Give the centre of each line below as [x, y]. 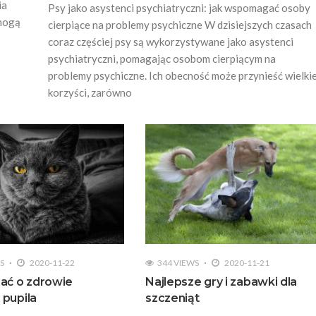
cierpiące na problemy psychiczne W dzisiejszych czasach [180, 24]
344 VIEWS [178, 263]
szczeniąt [172, 298]
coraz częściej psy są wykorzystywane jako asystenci [171, 41]
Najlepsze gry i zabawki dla [221, 282]
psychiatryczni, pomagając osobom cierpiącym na [162, 58]
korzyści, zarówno [90, 92]
